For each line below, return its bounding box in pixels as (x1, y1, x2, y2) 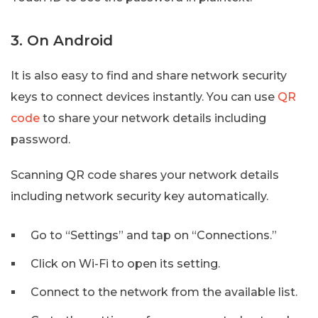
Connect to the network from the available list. (31, 285, 297, 299)
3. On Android (11, 31, 113, 49)
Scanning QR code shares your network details (11, 168, 279, 182)
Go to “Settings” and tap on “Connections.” (31, 228, 277, 242)
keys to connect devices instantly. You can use (11, 89, 278, 104)
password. (11, 132, 70, 146)
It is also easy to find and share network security (11, 68, 287, 82)
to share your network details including (40, 111, 266, 125)
